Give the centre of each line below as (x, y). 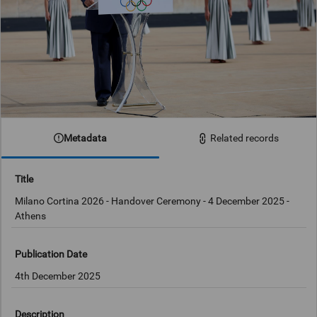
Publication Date (51, 254)
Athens (31, 216)
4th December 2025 (58, 276)
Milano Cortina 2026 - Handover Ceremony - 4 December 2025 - (152, 201)
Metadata (85, 138)
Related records (244, 138)
